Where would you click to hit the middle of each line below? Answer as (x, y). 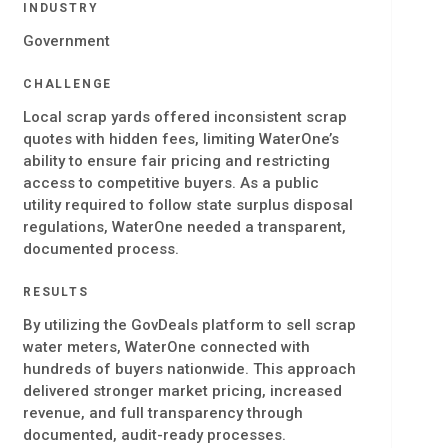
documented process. (101, 248)
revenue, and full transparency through (163, 412)
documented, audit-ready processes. (154, 434)
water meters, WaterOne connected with (166, 346)
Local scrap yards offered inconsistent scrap (185, 116)
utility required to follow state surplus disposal (188, 204)
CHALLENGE (68, 83)
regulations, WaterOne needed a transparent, (184, 226)
